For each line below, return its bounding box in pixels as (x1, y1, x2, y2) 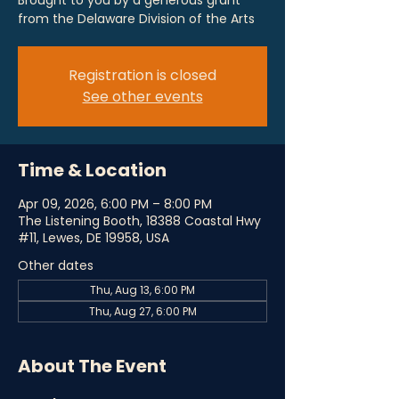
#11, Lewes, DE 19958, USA (18, 229, 169, 247)
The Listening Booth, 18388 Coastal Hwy (18, 212, 261, 230)
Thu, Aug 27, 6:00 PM (88, 304, 197, 319)
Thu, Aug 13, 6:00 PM (90, 282, 195, 297)
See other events (82, 86, 203, 107)
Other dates (18, 256, 94, 274)
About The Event (18, 354, 167, 379)
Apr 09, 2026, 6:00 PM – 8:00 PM (18, 195, 212, 213)
